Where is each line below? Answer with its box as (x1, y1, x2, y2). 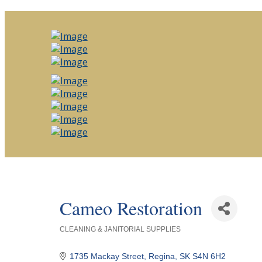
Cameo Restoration (59, 195, 202, 221)
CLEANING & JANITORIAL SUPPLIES (59, 225, 181, 233)
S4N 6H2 (192, 251, 226, 261)
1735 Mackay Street (70, 251, 144, 261)
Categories (58, 230, 88, 240)
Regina (149, 251, 175, 261)
